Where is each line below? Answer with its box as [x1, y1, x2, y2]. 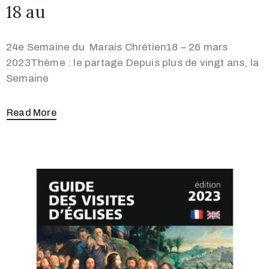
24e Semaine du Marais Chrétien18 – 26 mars [6, 41, 228, 53]
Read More [7, 107, 56, 118]
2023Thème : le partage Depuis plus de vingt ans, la [6, 57, 259, 69]
